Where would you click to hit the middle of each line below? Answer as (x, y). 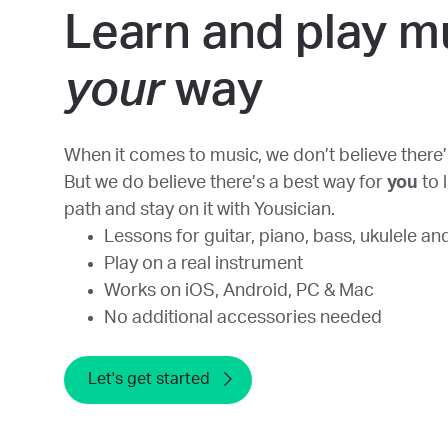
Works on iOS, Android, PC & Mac (239, 291)
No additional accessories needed (243, 318)
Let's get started (149, 379)
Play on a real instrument (203, 264)
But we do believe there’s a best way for (225, 183)
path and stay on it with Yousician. (199, 210)
